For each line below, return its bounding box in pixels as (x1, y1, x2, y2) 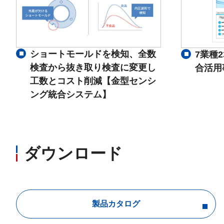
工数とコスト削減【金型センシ (30, 76, 156, 86)
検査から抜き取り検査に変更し (30, 62, 156, 73)
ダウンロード (24, 144, 122, 163)
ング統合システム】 (30, 89, 111, 100)
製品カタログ (92, 199, 140, 208)
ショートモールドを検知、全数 (30, 49, 156, 59)
